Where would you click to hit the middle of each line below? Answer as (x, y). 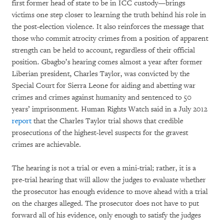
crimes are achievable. (46, 145)
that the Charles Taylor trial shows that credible (107, 121)
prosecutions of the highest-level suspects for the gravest (100, 133)
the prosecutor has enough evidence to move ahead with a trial (110, 192)
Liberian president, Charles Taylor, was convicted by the (101, 74)
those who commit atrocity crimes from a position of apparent (110, 39)
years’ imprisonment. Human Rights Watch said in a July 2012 (110, 109)
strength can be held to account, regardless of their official (103, 50)
